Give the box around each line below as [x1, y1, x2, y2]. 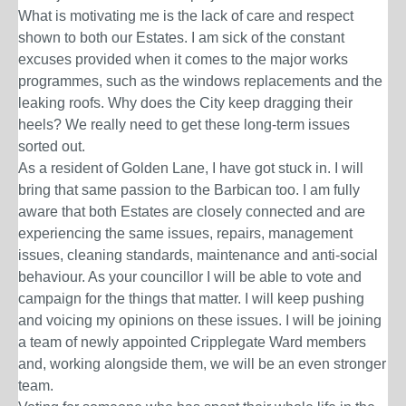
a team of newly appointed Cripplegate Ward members [18, 334, 366, 350]
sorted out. [18, 139, 85, 154]
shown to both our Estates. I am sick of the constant [18, 30, 344, 45]
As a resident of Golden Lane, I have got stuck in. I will [18, 160, 363, 176]
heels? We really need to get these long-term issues [18, 117, 350, 132]
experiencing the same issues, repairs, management [18, 226, 353, 241]
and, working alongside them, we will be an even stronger [18, 356, 386, 372]
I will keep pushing [245, 291, 364, 306]
